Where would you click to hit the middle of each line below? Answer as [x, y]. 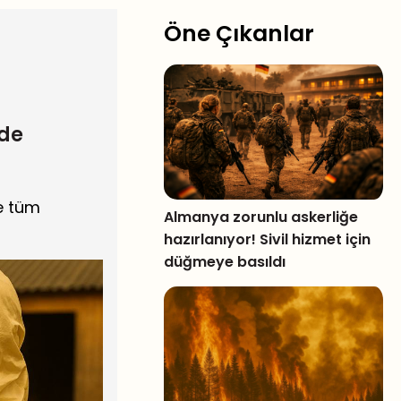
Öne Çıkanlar [239, 34]
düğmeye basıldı [225, 261]
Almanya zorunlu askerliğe [261, 217]
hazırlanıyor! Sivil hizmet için [268, 239]
